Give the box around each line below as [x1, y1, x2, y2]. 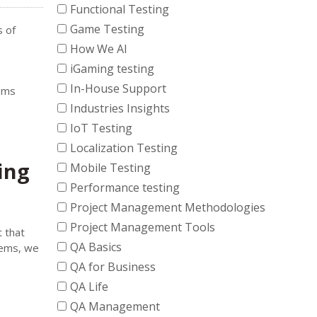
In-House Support [70, 81, 166, 96]
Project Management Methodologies [70, 200, 265, 215]
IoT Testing [70, 120, 132, 136]
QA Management [70, 299, 160, 314]
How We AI [70, 41, 127, 57]
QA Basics [70, 239, 122, 255]
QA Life [70, 279, 108, 294]
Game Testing [70, 21, 144, 37]
